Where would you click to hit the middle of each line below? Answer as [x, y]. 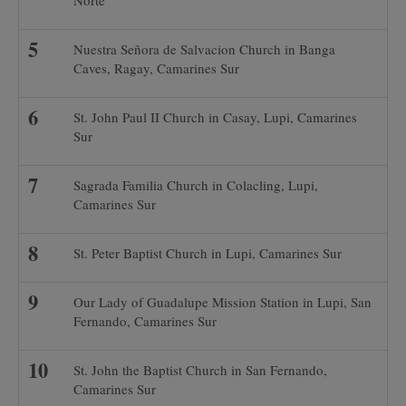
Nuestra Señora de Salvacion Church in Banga [204, 49]
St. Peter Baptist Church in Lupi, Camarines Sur [208, 253]
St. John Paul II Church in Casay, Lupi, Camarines [215, 117]
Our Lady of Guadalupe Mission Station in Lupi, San [222, 302]
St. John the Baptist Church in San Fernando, [200, 370]
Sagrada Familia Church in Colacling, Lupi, [196, 185]
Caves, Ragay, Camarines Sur [156, 68]
